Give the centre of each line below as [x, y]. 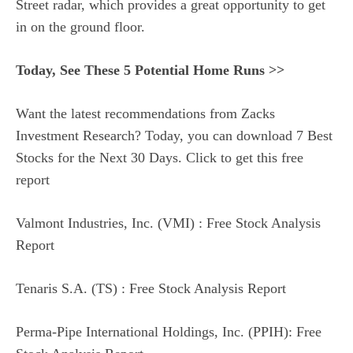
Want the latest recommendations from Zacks [145, 114]
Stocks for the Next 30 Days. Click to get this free [160, 158]
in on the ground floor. [80, 27]
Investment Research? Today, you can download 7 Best [174, 136]
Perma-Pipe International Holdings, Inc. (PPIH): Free [169, 332]
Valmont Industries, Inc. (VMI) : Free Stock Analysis [168, 223]
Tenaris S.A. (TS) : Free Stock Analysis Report [151, 289]
